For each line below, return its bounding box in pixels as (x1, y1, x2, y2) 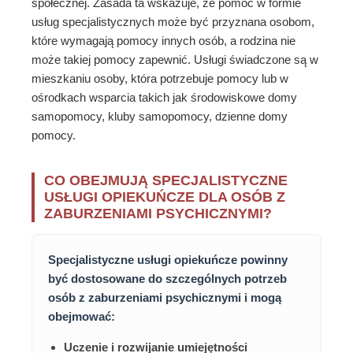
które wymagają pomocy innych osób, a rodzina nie (32, 34, 295, 48)
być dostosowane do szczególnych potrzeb (48, 272, 287, 286)
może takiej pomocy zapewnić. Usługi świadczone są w (32, 53, 318, 67)
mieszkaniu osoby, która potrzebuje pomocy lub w (32, 72, 288, 86)
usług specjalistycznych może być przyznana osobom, (32, 15, 314, 29)
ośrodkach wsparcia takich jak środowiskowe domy (32, 91, 297, 105)
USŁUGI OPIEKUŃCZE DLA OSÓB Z (44, 189, 285, 206)
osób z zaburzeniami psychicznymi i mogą (48, 291, 281, 305)
